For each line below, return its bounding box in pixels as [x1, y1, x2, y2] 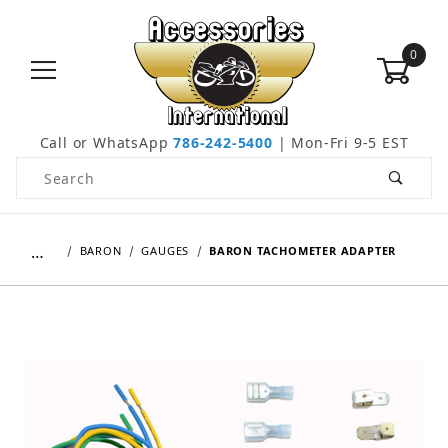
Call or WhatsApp [39, 133, 174, 153]
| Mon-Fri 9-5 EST [272, 133, 409, 153]
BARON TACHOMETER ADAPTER [209, 243, 397, 259]
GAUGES [141, 243, 190, 259]
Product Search [17, 159, 131, 179]
